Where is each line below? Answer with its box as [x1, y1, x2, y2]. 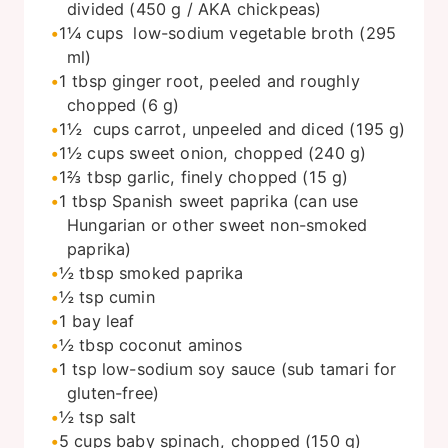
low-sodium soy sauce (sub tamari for [101, 358, 397, 379]
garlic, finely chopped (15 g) [127, 166, 349, 187]
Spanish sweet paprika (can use [112, 190, 359, 211]
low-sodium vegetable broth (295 [128, 22, 397, 43]
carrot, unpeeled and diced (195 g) [134, 118, 406, 139]
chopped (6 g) [67, 94, 180, 115]
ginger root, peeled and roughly [112, 70, 360, 91]
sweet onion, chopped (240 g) [129, 142, 367, 163]
